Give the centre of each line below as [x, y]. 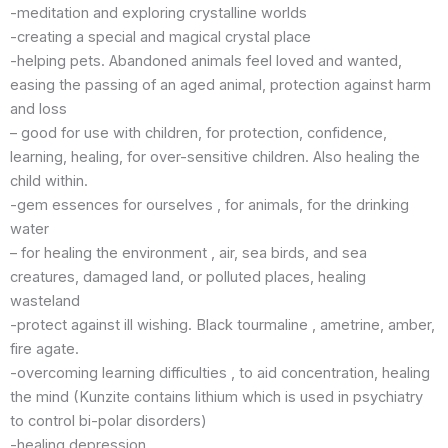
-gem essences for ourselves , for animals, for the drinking [209, 205]
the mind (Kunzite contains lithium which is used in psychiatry [216, 397]
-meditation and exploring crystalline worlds [158, 13]
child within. [49, 181]
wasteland [45, 301]
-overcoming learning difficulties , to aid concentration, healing [220, 373]
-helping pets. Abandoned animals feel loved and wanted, [206, 61]
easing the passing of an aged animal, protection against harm [220, 85]
